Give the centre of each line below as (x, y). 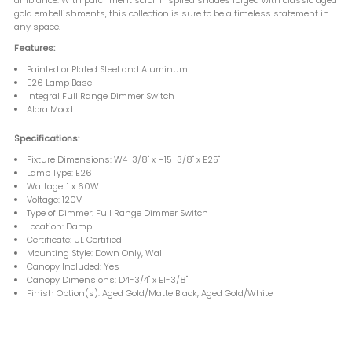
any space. (38, 26)
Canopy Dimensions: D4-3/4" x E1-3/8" (108, 279)
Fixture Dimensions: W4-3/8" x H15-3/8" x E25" (124, 159)
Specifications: (47, 138)
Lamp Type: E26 (60, 172)
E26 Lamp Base (60, 82)
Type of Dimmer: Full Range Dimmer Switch (118, 213)
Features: (35, 48)
